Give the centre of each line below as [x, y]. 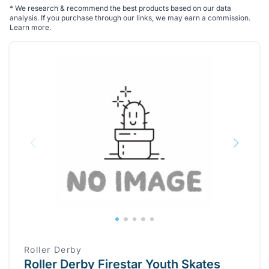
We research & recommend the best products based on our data [122, 8]
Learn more [29, 27]
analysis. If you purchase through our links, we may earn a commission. [130, 18]
